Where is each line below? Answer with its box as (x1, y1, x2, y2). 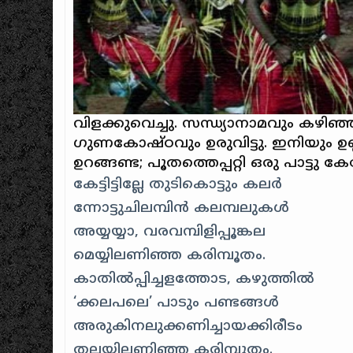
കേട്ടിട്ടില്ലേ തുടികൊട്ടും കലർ (73, 175, 283, 194)
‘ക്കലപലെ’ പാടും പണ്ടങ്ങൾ (73, 293, 280, 312)
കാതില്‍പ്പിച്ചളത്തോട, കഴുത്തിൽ (73, 269, 315, 288)
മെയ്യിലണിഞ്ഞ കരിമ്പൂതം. (73, 246, 266, 265)
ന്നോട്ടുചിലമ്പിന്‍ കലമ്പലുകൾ (73, 199, 290, 217)
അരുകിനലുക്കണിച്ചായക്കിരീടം (73, 317, 303, 336)
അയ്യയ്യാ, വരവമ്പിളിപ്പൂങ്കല (73, 222, 266, 241)
